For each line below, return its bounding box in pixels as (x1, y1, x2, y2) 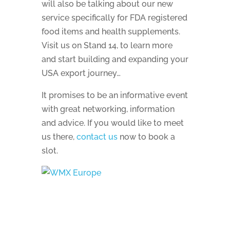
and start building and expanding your (41, 54, 188, 64)
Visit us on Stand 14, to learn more (41, 41, 172, 50)
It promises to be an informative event (41, 90, 188, 100)
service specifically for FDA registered (41, 13, 187, 23)
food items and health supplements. (41, 27, 182, 36)
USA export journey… (41, 68, 121, 78)
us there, (41, 132, 76, 142)
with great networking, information (41, 104, 175, 114)
